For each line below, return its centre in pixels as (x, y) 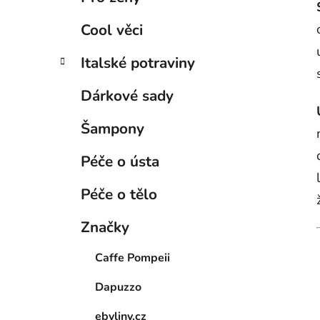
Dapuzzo (118, 287)
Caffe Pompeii (132, 258)
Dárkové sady (127, 96)
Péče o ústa (120, 162)
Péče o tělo (119, 195)
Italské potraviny (138, 63)
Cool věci (112, 30)
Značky (105, 227)
